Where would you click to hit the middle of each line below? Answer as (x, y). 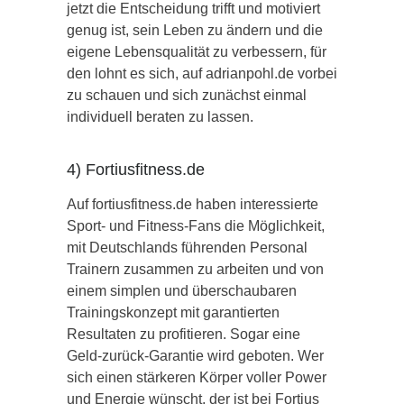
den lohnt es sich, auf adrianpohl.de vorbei (202, 73)
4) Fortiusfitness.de (136, 169)
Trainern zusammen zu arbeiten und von (195, 269)
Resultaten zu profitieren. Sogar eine (184, 334)
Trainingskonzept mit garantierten (173, 312)
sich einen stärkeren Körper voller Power (197, 377)
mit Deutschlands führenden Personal (187, 247)
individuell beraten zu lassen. (160, 116)
